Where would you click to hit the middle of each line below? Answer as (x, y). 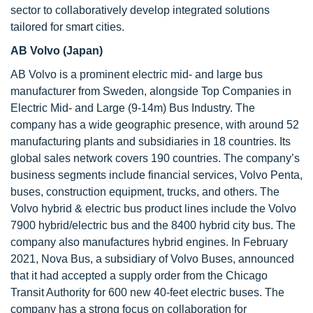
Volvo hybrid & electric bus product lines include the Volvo (153, 209)
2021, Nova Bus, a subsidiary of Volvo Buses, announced (152, 259)
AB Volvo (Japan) (57, 51)
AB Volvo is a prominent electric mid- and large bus (137, 74)
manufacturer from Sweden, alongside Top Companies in (151, 91)
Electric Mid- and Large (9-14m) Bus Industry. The (133, 108)
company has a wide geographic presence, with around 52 (155, 125)
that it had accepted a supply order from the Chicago (139, 276)
